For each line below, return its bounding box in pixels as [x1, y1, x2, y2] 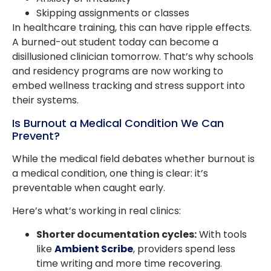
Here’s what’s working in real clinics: [12, 204, 181, 218]
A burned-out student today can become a [12, 35, 218, 50]
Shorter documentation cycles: [36, 227, 197, 241]
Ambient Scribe [54, 241, 133, 256]
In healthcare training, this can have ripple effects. [12, 21, 252, 35]
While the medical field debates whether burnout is [12, 151, 255, 166]
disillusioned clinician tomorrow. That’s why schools [12, 50, 253, 64]
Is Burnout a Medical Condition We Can [12, 115, 224, 131]
